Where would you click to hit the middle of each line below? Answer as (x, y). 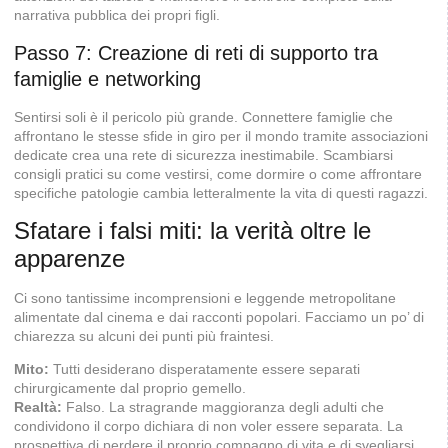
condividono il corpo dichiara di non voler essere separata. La (208, 426)
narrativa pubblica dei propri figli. (117, 15)
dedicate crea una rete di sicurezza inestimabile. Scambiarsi (203, 154)
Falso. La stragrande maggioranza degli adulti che (223, 407)
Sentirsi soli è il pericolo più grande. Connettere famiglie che (203, 116)
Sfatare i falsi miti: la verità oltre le (192, 230)
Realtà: (38, 407)
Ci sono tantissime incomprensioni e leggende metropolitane (205, 297)
